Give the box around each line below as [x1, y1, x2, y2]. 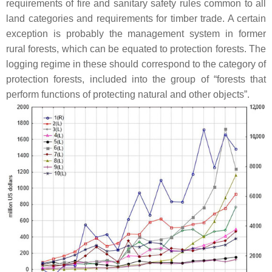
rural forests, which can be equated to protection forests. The [6, 43, 266, 54]
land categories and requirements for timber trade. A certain [6, 13, 266, 24]
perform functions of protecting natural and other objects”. [6, 89, 250, 100]
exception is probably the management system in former [6, 28, 266, 39]
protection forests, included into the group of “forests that [6, 73, 266, 84]
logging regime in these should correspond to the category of [6, 58, 266, 69]
